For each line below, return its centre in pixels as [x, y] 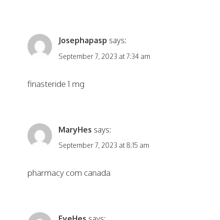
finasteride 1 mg [56, 83]
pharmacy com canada [69, 173]
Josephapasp [82, 41]
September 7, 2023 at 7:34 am [104, 56]
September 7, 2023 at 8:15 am [104, 145]
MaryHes [75, 129]
